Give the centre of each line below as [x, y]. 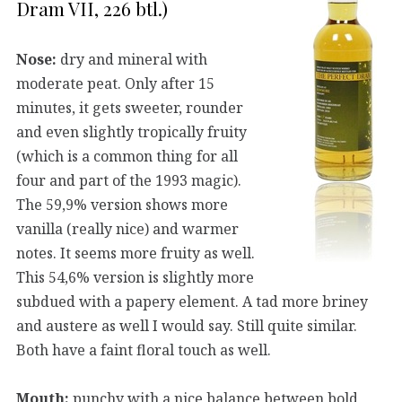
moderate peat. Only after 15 [115, 83]
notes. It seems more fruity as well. [135, 253]
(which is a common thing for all [127, 156]
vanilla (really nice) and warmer [127, 228]
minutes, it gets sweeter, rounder [130, 107]
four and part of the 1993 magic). [129, 180]
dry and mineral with [132, 59]
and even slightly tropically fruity [131, 131]
